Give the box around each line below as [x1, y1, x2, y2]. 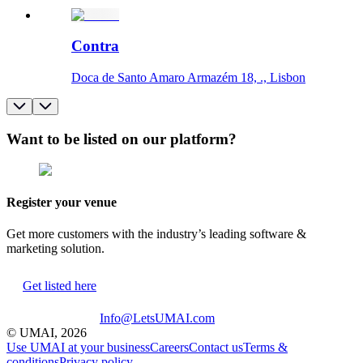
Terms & [243, 340, 288, 354]
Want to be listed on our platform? [6, 130, 237, 147]
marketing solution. [6, 241, 105, 255]
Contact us [189, 340, 243, 354]
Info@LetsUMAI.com [100, 311, 215, 325]
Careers [150, 340, 189, 354]
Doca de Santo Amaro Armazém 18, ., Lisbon [71, 70, 305, 85]
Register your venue [6, 194, 117, 209]
